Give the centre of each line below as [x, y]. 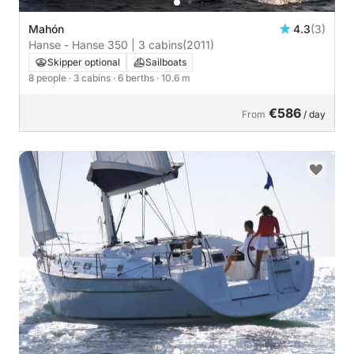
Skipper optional [84, 62]
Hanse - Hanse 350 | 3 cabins [105, 44]
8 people [49, 77]
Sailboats [166, 62]
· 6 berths [135, 77]
